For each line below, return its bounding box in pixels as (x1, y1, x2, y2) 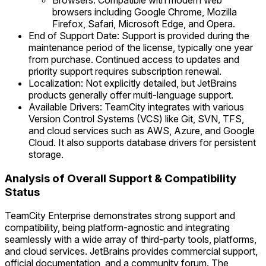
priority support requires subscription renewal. (28, 65, 221, 77)
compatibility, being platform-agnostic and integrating (5, 221, 230, 234)
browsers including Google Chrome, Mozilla (52, 6, 237, 18)
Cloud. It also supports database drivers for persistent (28, 137, 256, 148)
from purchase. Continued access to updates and (28, 53, 239, 65)
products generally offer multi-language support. (28, 89, 233, 101)
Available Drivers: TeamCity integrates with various (28, 101, 244, 113)
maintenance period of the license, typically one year (28, 42, 253, 53)
